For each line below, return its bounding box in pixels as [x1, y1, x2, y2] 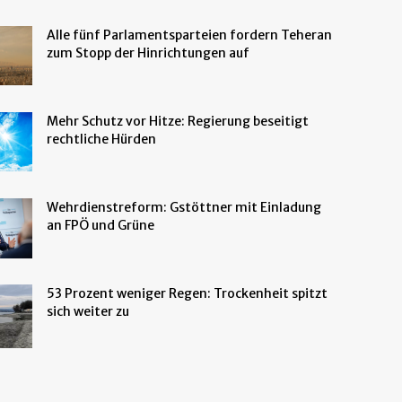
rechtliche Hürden [47, 131, 156, 147]
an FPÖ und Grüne [47, 217, 154, 233]
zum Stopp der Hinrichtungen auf [47, 45, 249, 61]
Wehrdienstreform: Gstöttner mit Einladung [47, 199, 321, 215]
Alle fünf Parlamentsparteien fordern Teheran [47, 27, 332, 43]
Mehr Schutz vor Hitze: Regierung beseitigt [47, 113, 309, 129]
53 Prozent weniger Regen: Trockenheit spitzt [47, 285, 328, 301]
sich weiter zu [47, 303, 129, 319]
